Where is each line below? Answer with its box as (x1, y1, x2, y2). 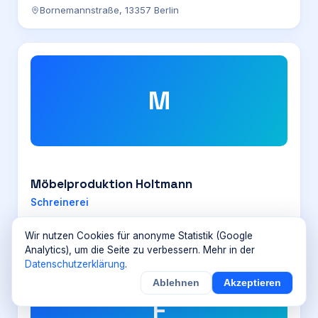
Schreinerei (31, 197, 89, 208)
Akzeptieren (224, 278, 281, 288)
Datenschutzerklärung (25, 258, 125, 270)
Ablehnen (153, 278, 199, 288)
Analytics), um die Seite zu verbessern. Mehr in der (25, 244, 255, 256)
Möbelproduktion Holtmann (31, 176, 192, 192)
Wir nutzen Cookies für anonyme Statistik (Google (25, 230, 253, 241)
